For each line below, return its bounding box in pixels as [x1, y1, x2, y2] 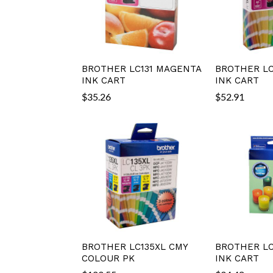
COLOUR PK [82, 252, 135, 264]
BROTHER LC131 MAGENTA [82, 63, 202, 74]
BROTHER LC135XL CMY [82, 241, 188, 252]
